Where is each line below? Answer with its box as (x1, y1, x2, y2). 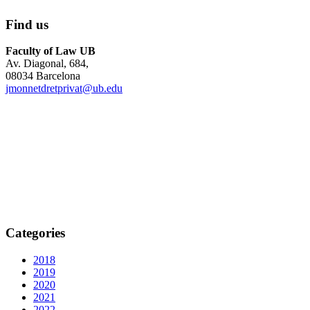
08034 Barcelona (6, 70, 80, 82)
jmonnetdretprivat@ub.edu (6, 82, 122, 95)
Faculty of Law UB (6, 45, 95, 57)
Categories (6, 226, 65, 240)
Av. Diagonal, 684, (6, 57, 89, 70)
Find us (6, 17, 48, 32)
